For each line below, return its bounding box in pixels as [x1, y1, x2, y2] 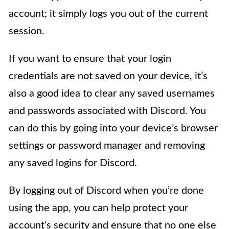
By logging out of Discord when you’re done [9, 185, 204, 196]
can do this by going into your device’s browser [9, 123, 218, 133]
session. [9, 26, 44, 36]
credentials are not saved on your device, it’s [9, 71, 208, 81]
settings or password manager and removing [9, 140, 205, 151]
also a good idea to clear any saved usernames [9, 88, 215, 99]
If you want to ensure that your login [9, 53, 171, 64]
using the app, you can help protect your [9, 202, 188, 213]
